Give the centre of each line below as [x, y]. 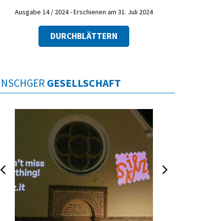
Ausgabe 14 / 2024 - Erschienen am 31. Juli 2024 [84, 12]
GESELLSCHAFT [84, 83]
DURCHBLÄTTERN [84, 36]
